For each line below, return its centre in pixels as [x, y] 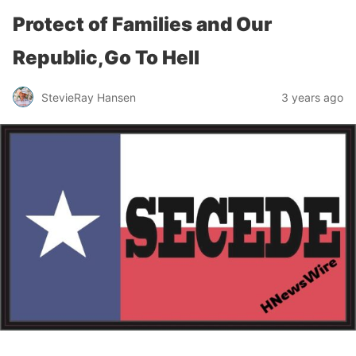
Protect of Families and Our [142, 24]
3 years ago [312, 97]
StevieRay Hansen [89, 97]
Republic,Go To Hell [106, 58]
